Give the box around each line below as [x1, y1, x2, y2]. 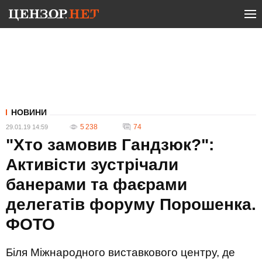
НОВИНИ [11, 108, 47, 117]
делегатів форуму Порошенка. [6, 195, 256, 213]
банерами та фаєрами [6, 175, 187, 194]
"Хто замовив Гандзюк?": [6, 136, 214, 154]
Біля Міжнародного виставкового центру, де [6, 246, 235, 258]
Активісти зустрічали [6, 156, 178, 174]
